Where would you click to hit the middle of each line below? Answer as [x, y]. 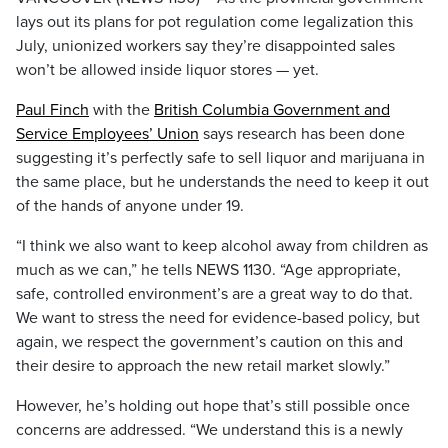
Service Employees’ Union [107, 134]
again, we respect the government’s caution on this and [209, 342]
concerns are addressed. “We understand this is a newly [209, 430]
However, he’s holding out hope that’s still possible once [213, 406]
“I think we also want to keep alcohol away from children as [222, 246]
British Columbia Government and [272, 110]
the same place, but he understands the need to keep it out [222, 182]
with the [121, 110]
